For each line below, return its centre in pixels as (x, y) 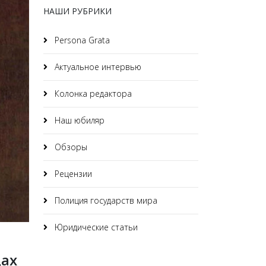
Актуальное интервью (97, 67)
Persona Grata (81, 40)
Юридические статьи (95, 227)
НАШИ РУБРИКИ (77, 11)
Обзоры (70, 147)
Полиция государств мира (105, 200)
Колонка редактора (92, 94)
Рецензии (72, 174)
